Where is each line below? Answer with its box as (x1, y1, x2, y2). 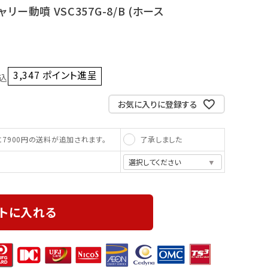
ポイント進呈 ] (42, 68, 104, 82)
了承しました (140, 133, 182, 144)
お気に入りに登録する (118, 98, 197, 110)
